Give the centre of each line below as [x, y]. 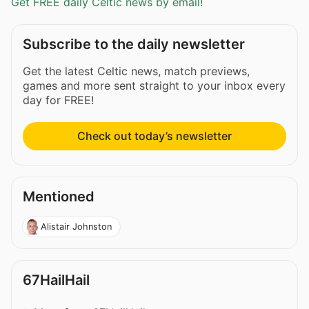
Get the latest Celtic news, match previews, [136, 71]
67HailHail [56, 280]
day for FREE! [58, 100]
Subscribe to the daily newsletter [134, 44]
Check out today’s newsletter [154, 136]
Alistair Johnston [76, 226]
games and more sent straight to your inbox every [154, 86]
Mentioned [59, 197]
